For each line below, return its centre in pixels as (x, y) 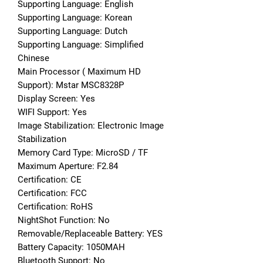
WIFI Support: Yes (52, 112)
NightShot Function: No (64, 220)
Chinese (33, 58)
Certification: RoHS (55, 206)
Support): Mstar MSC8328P (71, 85)
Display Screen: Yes (56, 98)
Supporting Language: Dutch (73, 31)
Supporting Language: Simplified (80, 44)
